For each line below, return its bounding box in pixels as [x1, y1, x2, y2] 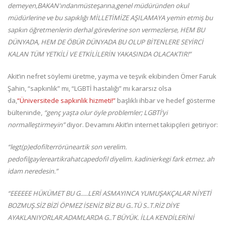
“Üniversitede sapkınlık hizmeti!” [17, 96, 116, 105]
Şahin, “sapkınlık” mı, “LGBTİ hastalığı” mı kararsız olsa [8, 84, 172, 93]
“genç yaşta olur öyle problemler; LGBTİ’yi [44, 108, 167, 118]
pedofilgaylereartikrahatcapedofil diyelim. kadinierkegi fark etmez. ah [8, 154, 214, 164]
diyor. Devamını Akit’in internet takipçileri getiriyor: [65, 120, 218, 130]
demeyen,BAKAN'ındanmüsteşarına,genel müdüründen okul [8, 1, 189, 11]
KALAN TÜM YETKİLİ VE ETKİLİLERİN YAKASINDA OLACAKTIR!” [8, 49, 191, 59]
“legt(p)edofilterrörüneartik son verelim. [8, 142, 127, 152]
